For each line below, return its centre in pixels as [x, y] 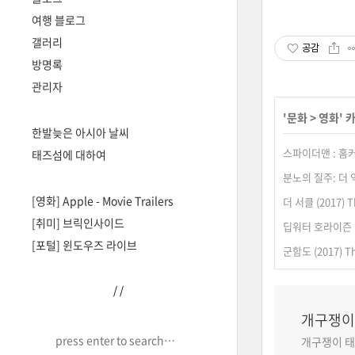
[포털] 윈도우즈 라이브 [84, 245]
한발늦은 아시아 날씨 [80, 132]
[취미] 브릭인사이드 [78, 223]
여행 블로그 [59, 20]
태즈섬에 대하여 [69, 155]
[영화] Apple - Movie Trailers [103, 200]
